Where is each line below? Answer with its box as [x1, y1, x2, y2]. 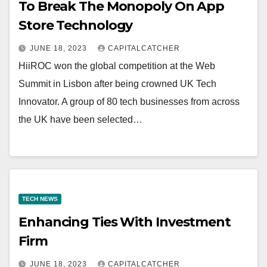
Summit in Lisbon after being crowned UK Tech [18, 79, 216, 89]
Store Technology [18, 17, 133, 34]
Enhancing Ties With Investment [18, 213, 231, 230]
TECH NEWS [22, 195, 58, 202]
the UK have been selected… [18, 114, 142, 125]
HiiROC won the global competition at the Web [18, 61, 215, 72]
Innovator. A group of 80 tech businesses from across [18, 97, 240, 107]
